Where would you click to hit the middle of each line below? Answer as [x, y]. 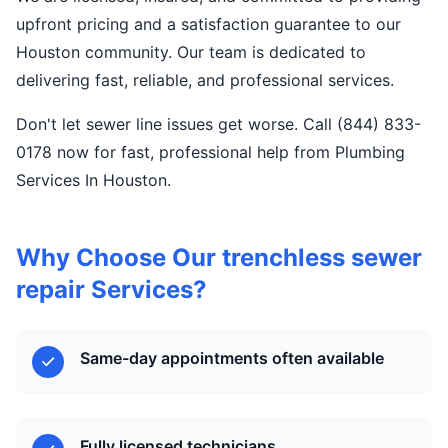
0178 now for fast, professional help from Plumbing [210, 152]
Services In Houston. [93, 180]
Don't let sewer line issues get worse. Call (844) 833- [218, 124]
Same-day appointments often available [232, 358]
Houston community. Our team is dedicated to [191, 52]
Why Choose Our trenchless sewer [219, 257]
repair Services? [111, 289]
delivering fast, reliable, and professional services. [205, 80]
